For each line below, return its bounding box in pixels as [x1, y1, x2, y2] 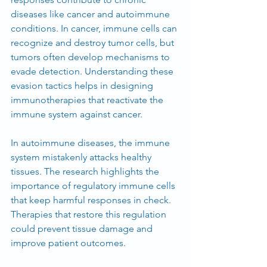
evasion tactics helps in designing [11, 79, 156, 91]
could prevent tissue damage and [11, 222, 155, 234]
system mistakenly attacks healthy [11, 151, 154, 163]
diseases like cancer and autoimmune [11, 8, 172, 20]
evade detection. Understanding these [11, 65, 176, 77]
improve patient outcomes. [11, 237, 126, 249]
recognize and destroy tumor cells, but [11, 36, 176, 48]
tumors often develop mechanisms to [11, 51, 172, 63]
